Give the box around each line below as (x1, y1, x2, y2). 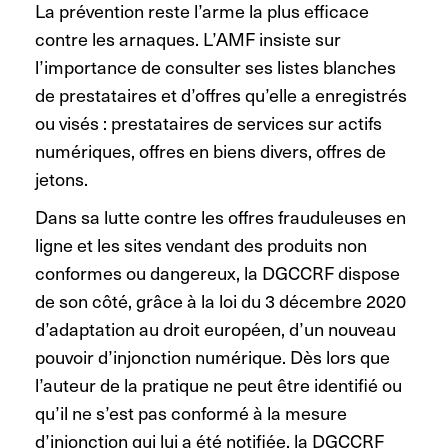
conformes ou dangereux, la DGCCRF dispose (35, 259, 400, 285)
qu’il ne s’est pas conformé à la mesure (35, 399, 347, 425)
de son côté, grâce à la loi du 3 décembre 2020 (35, 287, 406, 313)
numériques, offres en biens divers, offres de (35, 137, 386, 163)
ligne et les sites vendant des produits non (35, 231, 367, 257)
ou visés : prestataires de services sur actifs (35, 109, 382, 135)
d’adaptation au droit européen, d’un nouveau (35, 315, 396, 341)
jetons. (35, 165, 88, 191)
